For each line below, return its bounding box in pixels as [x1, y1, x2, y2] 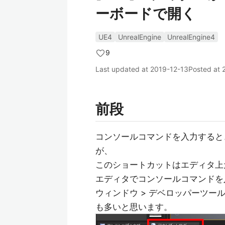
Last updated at [95, 65, 150, 73]
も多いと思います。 [95, 202, 172, 212]
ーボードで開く [95, 5, 196, 22]
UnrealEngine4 [167, 33, 215, 41]
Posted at [188, 65, 222, 73]
